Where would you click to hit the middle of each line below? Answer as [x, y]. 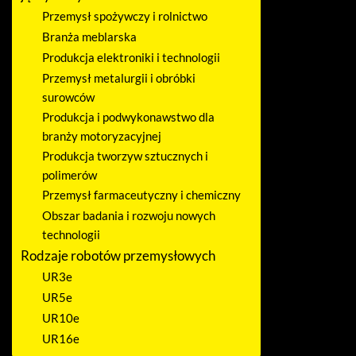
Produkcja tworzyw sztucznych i [126, 155]
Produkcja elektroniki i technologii [132, 57]
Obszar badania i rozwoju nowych [129, 215]
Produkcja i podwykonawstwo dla [129, 116]
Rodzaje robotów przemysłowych [118, 255]
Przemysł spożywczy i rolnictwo [125, 15]
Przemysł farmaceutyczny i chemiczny [142, 194]
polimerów [70, 174]
